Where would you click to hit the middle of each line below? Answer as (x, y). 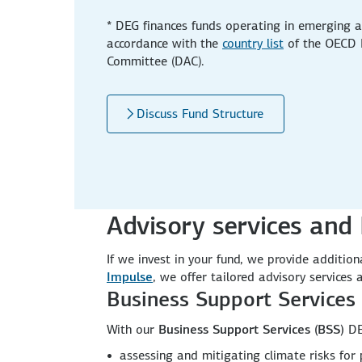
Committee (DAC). (156, 61)
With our (133, 329)
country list (253, 43)
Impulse (130, 276)
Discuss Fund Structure (200, 113)
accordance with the (164, 43)
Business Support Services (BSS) (251, 329)
